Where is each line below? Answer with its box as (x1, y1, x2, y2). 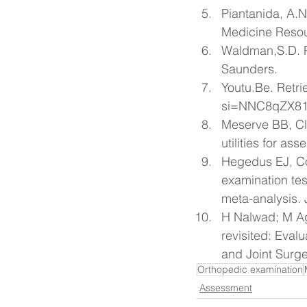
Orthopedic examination (197, 263, 303, 276)
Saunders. (221, 61, 278, 77)
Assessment (199, 282, 252, 295)
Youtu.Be (221, 79, 270, 96)
